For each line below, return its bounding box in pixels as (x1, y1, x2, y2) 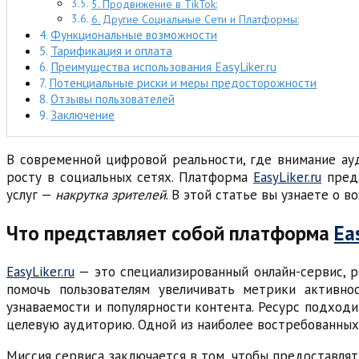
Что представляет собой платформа (6, 220, 334, 246)
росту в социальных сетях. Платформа (6, 168, 254, 187)
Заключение (50, 107, 115, 123)
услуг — (6, 186, 55, 204)
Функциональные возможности (50, 26, 218, 43)
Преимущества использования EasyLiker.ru (50, 58, 277, 75)
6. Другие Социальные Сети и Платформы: (91, 12, 299, 27)
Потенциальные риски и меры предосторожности (49, 75, 317, 91)
